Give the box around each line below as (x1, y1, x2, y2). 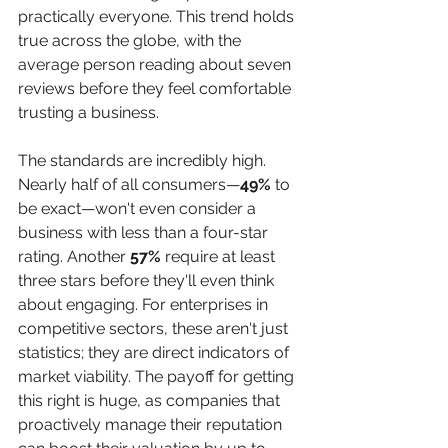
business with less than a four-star (18, 223, 272, 242)
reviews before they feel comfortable (18, 79, 295, 98)
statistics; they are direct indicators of (18, 343, 293, 362)
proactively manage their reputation (18, 415, 286, 434)
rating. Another (18, 247, 130, 266)
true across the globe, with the (18, 31, 245, 50)
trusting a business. (18, 103, 159, 122)
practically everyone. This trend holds (18, 7, 298, 26)
